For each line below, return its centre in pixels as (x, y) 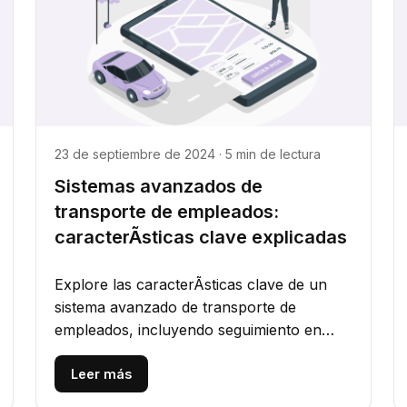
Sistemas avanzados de (158, 186)
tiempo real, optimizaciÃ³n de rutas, (177, 352)
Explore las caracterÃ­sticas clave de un (190, 284)
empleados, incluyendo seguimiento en (188, 329)
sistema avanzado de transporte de (175, 307)
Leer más (101, 373)
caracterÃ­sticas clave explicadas (200, 237)
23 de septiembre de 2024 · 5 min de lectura (187, 154)
